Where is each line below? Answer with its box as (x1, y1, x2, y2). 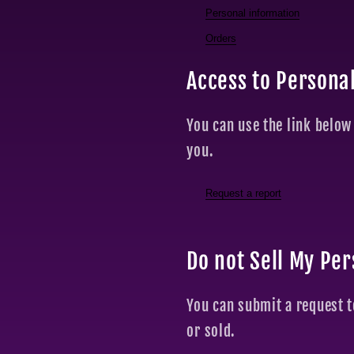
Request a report (205, 186, 282, 199)
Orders (205, 32, 237, 44)
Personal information (205, 6, 300, 19)
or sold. (186, 321, 236, 341)
